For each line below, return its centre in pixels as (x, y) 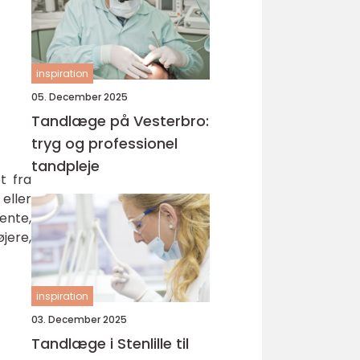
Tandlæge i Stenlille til (110, 344)
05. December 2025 (80, 97)
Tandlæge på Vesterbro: (120, 121)
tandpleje (65, 166)
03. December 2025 (79, 319)
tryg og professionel (104, 143)
